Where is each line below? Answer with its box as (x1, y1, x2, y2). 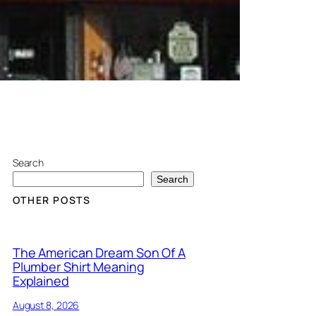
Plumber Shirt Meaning (12, 257, 145, 275)
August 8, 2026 (12, 298, 80, 312)
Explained (12, 272, 69, 289)
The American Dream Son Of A (12, 243, 186, 261)
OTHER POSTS (12, 193, 91, 207)
